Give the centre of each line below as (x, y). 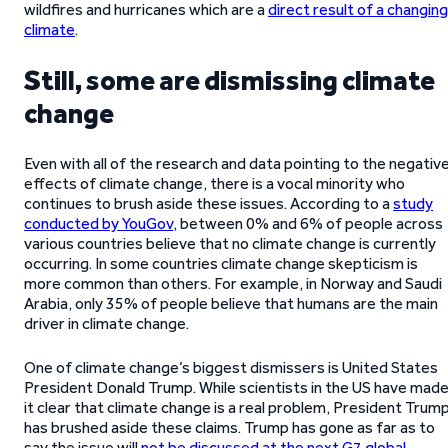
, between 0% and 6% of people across (308, 223)
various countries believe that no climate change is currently (230, 243)
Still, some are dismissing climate (229, 80)
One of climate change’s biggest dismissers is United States (231, 367)
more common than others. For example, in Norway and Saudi (233, 283)
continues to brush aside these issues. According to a (208, 203)
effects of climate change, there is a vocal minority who (214, 183)
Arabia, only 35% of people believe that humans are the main (231, 303)
